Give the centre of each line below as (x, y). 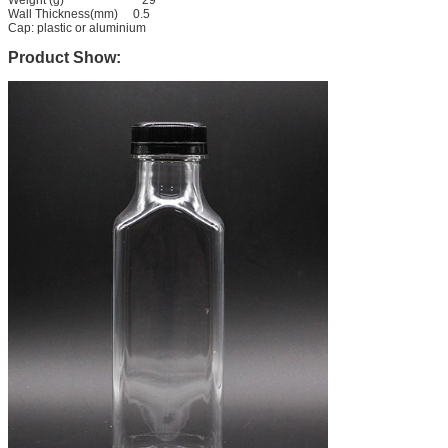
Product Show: (64, 57)
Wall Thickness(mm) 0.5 (79, 13)
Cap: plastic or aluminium (77, 27)
